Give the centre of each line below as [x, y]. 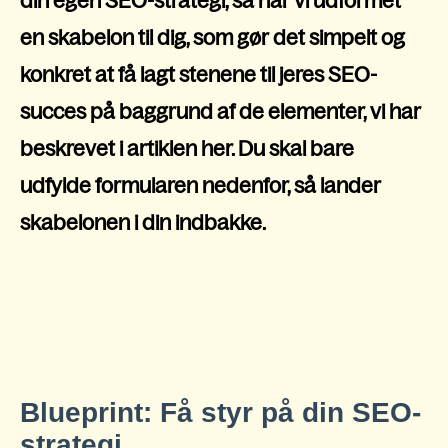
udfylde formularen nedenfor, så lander [200, 185]
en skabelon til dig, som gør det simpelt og [212, 37]
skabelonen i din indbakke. [143, 222]
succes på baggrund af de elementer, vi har [220, 111]
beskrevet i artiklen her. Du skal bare [187, 148]
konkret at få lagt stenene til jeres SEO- [198, 74]
